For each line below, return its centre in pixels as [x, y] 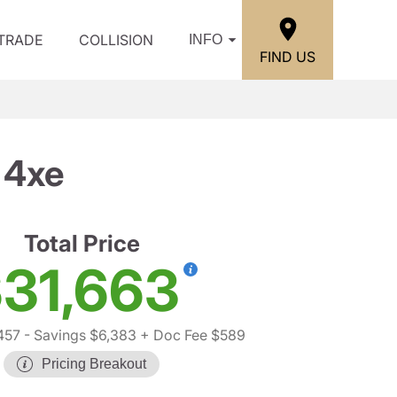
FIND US [288, 56]
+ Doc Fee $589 [191, 335]
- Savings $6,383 [78, 335]
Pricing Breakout [94, 364]
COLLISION [116, 40]
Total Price [82, 243]
